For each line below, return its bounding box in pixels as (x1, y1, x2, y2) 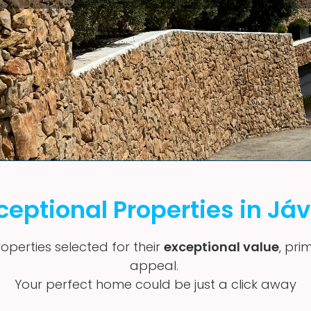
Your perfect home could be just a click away (15, 276, 296, 294)
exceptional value (163, 238, 279, 256)
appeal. (129, 257, 182, 275)
